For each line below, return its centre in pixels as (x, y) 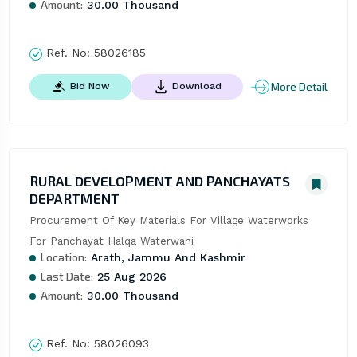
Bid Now (90, 86)
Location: (63, 257)
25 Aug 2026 (129, 277)
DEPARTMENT (74, 199)
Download (196, 86)
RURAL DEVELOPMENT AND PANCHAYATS (159, 181)
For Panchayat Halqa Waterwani (111, 241)
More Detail (300, 86)
